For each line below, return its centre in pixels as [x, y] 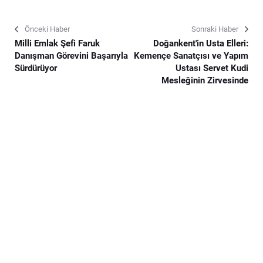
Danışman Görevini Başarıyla [71, 55]
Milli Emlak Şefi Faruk [57, 43]
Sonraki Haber [215, 29]
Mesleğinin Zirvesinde [205, 80]
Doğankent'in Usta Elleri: [201, 43]
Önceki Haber [47, 29]
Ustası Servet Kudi [212, 68]
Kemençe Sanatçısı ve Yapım [191, 55]
